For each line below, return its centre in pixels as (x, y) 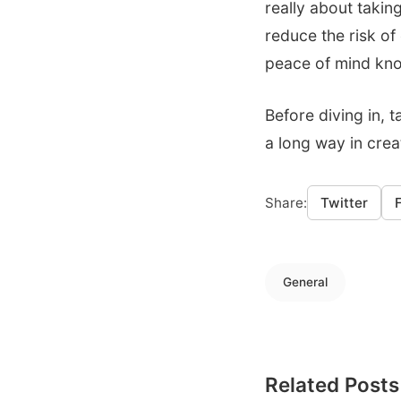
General (305, 282)
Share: (286, 202)
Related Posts (332, 384)
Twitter (344, 202)
